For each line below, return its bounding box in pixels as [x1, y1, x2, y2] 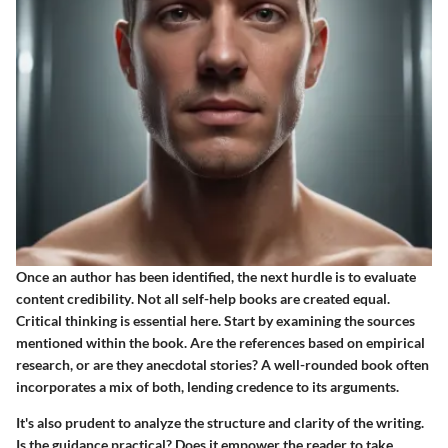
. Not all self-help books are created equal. [131, 290, 390, 308]
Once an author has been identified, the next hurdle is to [16, 268, 364, 286]
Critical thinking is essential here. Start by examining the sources [16, 312, 415, 330]
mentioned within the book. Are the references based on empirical [16, 334, 425, 352]
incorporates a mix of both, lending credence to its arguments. [16, 378, 399, 396]
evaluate [364, 268, 416, 286]
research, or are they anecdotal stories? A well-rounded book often [16, 356, 429, 374]
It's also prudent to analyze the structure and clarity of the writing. [16, 414, 424, 432]
